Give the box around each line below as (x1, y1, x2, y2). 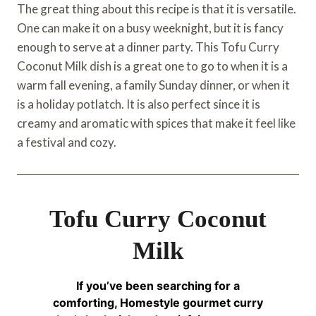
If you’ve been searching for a (76, 278, 240, 293)
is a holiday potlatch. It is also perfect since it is (17, 96, 260, 111)
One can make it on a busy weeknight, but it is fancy (17, 20, 284, 35)
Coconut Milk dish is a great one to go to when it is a (17, 58, 288, 73)
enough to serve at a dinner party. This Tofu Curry (17, 39, 279, 54)
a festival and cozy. (17, 134, 116, 150)
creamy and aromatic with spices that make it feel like (17, 115, 296, 130)
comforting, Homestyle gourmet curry (53, 295, 263, 310)
